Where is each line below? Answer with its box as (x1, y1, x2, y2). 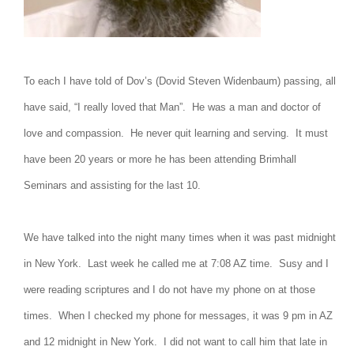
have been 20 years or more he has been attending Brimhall (24, 153, 296, 165)
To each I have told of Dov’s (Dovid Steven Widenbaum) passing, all (24, 75, 336, 87)
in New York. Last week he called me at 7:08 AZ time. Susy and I (24, 258, 329, 269)
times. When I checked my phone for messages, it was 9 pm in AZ (24, 310, 333, 322)
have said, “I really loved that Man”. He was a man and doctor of (24, 101, 321, 113)
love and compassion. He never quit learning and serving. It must (24, 127, 328, 139)
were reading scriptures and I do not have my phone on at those (24, 284, 315, 296)
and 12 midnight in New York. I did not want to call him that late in (24, 336, 327, 348)
